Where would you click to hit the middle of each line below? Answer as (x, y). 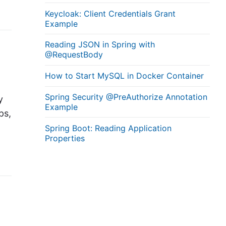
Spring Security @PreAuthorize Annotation (126, 97)
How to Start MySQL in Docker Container (125, 76)
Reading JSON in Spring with (100, 45)
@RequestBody (74, 55)
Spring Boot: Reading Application (108, 128)
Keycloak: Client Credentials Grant (110, 13)
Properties (65, 138)
